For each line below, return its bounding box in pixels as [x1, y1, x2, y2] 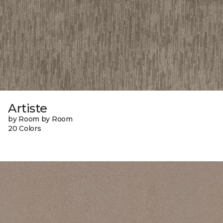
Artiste [8, 101, 47, 115]
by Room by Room [8, 114, 73, 123]
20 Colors [8, 123, 41, 133]
